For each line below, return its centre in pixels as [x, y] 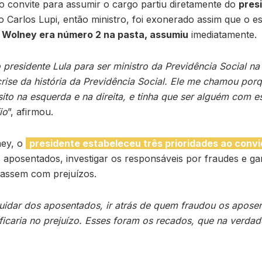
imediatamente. [223, 35]
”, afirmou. [30, 112]
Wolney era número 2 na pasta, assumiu [95, 35]
